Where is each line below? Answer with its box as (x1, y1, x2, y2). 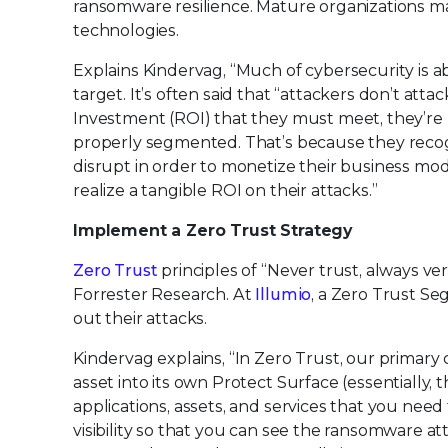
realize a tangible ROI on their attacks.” (73, 181, 378, 200)
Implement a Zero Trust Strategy (73, 221, 353, 240)
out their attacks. (73, 309, 208, 328)
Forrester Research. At (73, 285, 256, 304)
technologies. (73, 21, 179, 40)
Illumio (255, 285, 312, 304)
